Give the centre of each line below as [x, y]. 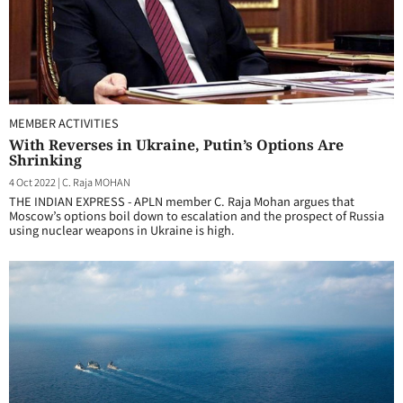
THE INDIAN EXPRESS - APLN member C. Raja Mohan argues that [182, 201]
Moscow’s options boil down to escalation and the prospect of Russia [197, 215]
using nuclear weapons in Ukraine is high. [122, 230]
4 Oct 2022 [32, 182]
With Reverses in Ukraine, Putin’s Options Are [176, 145]
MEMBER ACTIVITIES [64, 123]
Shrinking [45, 160]
